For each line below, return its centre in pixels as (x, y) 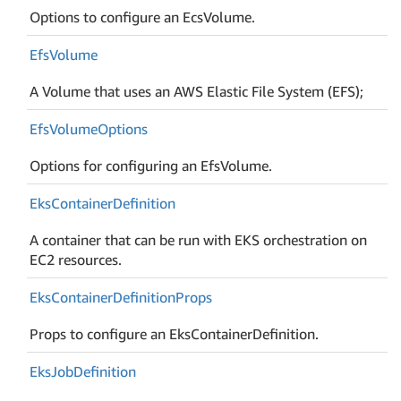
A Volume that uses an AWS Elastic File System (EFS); (197, 91)
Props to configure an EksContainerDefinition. (175, 333)
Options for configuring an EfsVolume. (151, 165)
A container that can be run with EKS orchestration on (199, 239)
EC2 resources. (76, 259)
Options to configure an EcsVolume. (143, 17)
